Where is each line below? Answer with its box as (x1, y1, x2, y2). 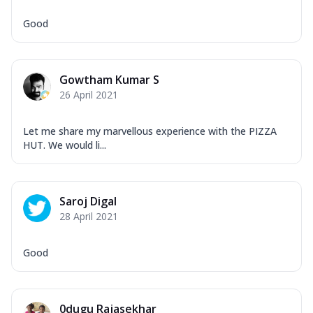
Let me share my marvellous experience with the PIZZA (23, 124, 277, 138)
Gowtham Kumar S (59, 71, 159, 87)
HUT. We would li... (23, 138, 106, 152)
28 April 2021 (59, 209, 118, 223)
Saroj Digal (59, 193, 117, 209)
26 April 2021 (59, 87, 118, 101)
